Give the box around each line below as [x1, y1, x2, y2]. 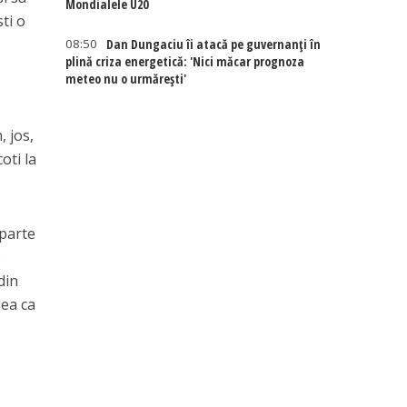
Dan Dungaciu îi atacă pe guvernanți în [106, 35, 322, 53]
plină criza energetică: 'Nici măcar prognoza [65, 53, 305, 70]
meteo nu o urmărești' [65, 70, 187, 87]
